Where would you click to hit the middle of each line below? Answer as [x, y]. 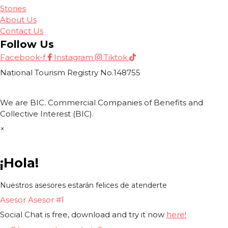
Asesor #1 [46, 199]
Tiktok [116, 57]
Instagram [74, 57]
